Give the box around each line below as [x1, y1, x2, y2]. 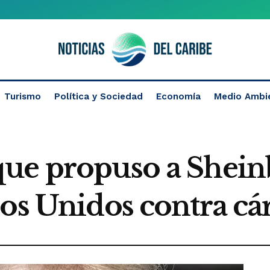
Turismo [4, 91, 41, 102]
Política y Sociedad [54, 91, 143, 102]
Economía [156, 91, 201, 102]
